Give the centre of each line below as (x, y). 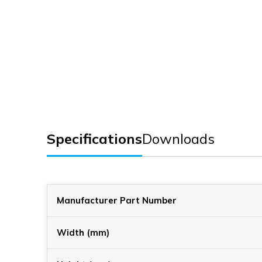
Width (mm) (83, 232)
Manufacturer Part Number (117, 200)
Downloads (178, 138)
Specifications (94, 138)
